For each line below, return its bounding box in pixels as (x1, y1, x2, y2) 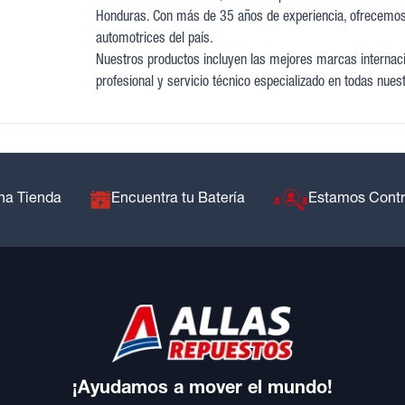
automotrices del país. (95, 32, 213, 47)
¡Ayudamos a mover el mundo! (72, 380, 333, 399)
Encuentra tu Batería (110, 192, 245, 207)
